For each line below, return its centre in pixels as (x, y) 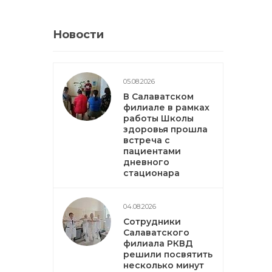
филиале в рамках (166, 107)
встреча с (147, 140)
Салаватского (156, 233)
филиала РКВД (158, 243)
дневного (146, 162)
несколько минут (164, 265)
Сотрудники (152, 222)
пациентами (152, 151)
